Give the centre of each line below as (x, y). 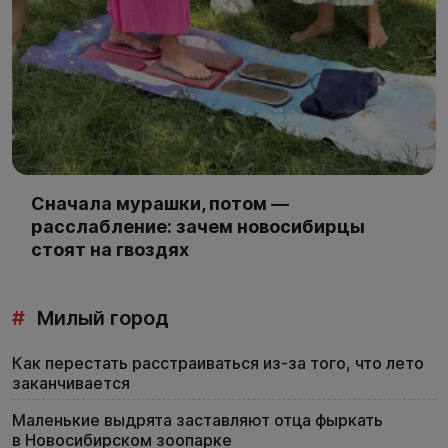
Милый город (100, 317)
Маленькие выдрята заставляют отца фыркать (197, 419)
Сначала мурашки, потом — (160, 203)
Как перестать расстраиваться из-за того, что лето (218, 362)
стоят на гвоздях (110, 249)
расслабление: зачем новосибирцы (198, 226)
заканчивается (71, 382)
